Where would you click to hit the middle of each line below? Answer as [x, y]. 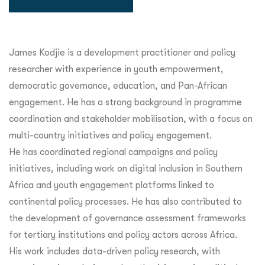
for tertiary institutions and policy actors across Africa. [123, 235]
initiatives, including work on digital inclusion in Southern [126, 168]
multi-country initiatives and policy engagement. [110, 135]
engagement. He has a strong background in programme [125, 102]
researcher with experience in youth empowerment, [116, 69]
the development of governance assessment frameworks [127, 218]
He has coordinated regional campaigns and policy [113, 152]
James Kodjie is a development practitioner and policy [122, 52]
